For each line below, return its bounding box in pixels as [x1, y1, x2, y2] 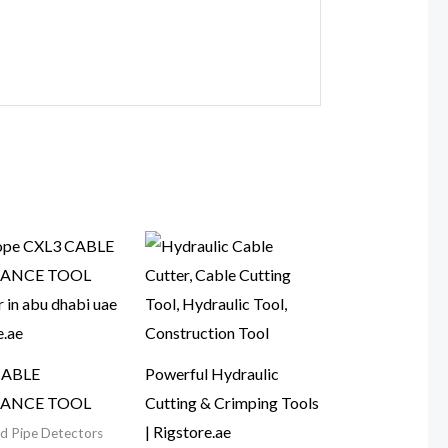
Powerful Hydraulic [145, 364, 280, 384]
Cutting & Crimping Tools [145, 393, 320, 413]
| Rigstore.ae [145, 422, 232, 442]
